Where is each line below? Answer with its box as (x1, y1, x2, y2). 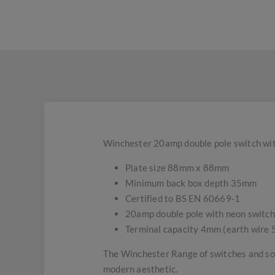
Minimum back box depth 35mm (125, 177, 257, 188)
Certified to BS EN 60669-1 (125, 193, 241, 204)
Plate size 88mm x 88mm (125, 162, 230, 173)
